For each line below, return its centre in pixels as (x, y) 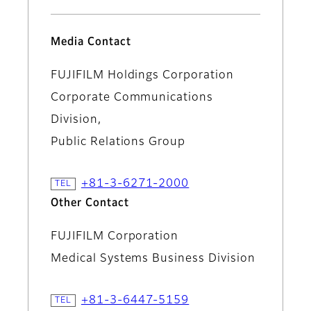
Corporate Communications (132, 98)
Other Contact (90, 203)
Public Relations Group (118, 142)
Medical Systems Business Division (153, 259)
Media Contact (91, 42)
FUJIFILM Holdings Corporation (142, 75)
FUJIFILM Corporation (115, 236)
